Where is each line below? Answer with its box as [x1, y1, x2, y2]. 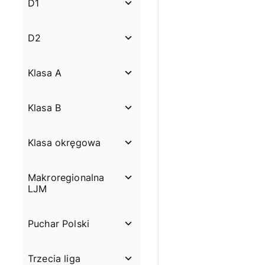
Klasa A [28, 67, 62, 79]
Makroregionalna [28, 172, 105, 184]
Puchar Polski [28, 218, 90, 230]
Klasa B [28, 102, 62, 114]
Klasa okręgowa [28, 137, 101, 149]
